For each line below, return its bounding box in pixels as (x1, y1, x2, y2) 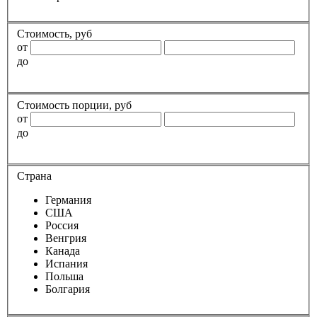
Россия (45, 219, 79, 232)
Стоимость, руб (17, 28, 92, 40)
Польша (45, 270, 83, 283)
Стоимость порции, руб (17, 98, 132, 111)
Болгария (45, 283, 90, 296)
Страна (17, 170, 52, 183)
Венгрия (45, 232, 86, 245)
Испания (45, 258, 88, 270)
